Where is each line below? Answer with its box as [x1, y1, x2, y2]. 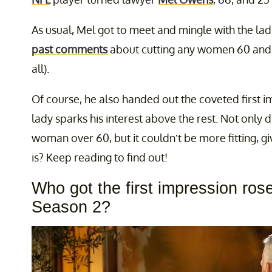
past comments [32, 42, 107, 56]
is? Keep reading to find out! [32, 151, 168, 165]
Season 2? [32, 198, 110, 217]
